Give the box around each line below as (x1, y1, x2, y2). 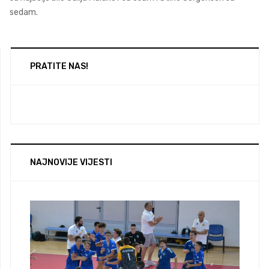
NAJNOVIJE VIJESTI (30, 157, 112, 168)
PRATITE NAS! (30, 61, 88, 72)
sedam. (10, 7, 38, 18)
